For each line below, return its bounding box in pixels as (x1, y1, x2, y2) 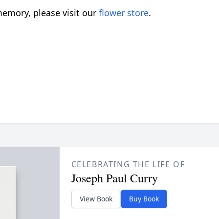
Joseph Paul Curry (71, 170, 158, 186)
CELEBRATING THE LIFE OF (71, 158, 185, 170)
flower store (99, 6, 149, 19)
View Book (79, 194, 112, 203)
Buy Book (129, 194, 159, 203)
